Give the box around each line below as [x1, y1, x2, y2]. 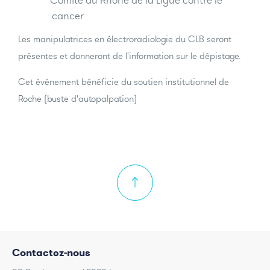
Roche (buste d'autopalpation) [18, 93, 137, 105]
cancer [52, 9, 84, 23]
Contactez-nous [12, 246, 90, 259]
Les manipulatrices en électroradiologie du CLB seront [18, 33, 231, 45]
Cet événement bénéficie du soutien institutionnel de [18, 76, 229, 88]
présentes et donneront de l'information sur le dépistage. [18, 50, 240, 62]
